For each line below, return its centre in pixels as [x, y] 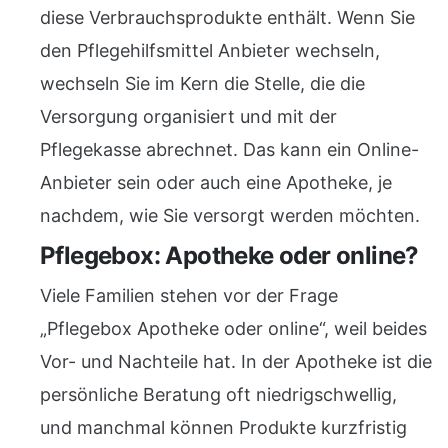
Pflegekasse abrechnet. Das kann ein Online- [229, 149]
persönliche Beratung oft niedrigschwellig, [218, 394]
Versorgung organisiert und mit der [188, 116]
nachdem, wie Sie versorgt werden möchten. [230, 215]
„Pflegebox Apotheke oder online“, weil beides [233, 328]
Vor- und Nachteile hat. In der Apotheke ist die [236, 361]
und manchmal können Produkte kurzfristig [223, 427]
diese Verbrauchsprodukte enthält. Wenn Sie [227, 17]
